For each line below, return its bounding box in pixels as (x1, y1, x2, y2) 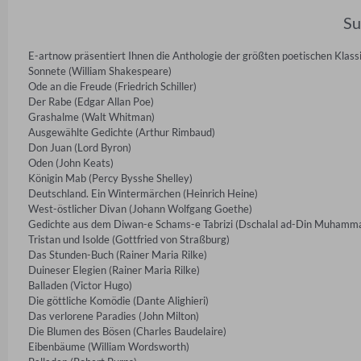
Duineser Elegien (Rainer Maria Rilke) (28, 263, 200, 276)
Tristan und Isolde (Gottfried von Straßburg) (28, 232, 230, 246)
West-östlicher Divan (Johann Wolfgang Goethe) (28, 201, 252, 215)
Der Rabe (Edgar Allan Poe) (28, 94, 154, 108)
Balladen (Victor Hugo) (28, 278, 132, 292)
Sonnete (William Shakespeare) (28, 64, 172, 77)
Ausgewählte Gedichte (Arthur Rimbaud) (28, 125, 215, 139)
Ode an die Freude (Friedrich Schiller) (28, 79, 197, 93)
